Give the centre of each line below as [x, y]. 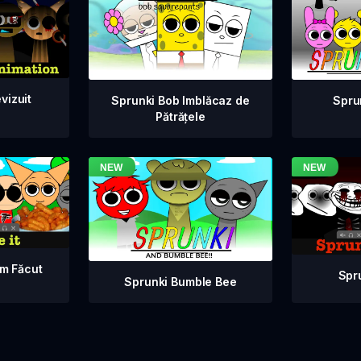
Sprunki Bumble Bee [180, 281]
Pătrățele [180, 117]
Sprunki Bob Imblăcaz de [180, 101]
